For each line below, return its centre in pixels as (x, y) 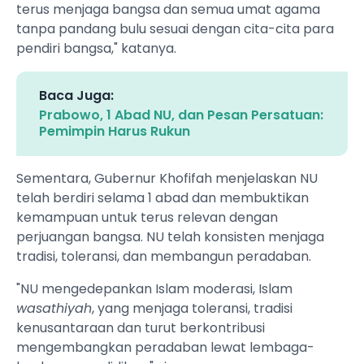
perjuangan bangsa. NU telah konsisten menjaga (170, 237)
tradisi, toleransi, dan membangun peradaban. (165, 257)
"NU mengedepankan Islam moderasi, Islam (154, 289)
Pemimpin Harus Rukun (115, 132)
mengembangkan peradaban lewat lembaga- (165, 348)
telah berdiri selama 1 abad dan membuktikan (162, 198)
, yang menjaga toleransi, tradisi (192, 309)
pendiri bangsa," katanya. (98, 49)
